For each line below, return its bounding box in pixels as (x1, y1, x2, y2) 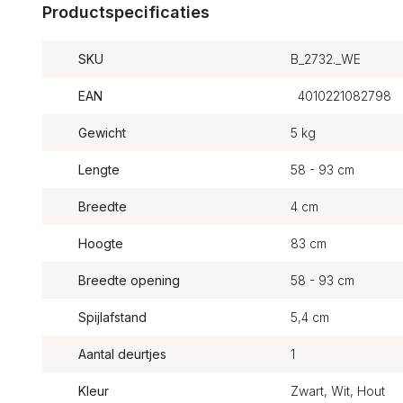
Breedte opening (78, 273, 180, 288)
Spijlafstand (78, 309, 147, 325)
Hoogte (78, 236, 123, 251)
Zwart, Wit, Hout (290, 383, 385, 399)
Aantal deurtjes (78, 346, 166, 362)
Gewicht (78, 125, 126, 140)
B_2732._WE (290, 51, 361, 67)
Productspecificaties (42, 3, 210, 22)
